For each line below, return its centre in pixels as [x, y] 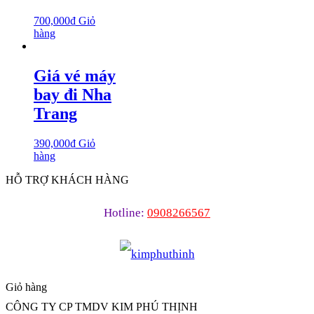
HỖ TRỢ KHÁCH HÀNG [67, 179]
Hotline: [124, 212]
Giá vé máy [75, 75]
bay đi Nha [73, 94]
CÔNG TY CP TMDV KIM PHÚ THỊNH [102, 306]
